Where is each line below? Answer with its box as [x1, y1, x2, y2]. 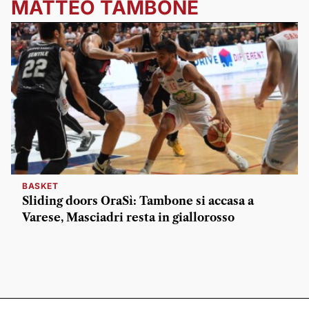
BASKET [22, 181, 59, 191]
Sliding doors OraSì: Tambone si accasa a [22, 194, 254, 208]
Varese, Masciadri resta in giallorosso [22, 210, 235, 224]
